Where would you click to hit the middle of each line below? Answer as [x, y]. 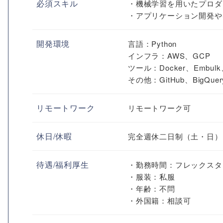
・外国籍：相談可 [160, 200]
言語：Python [153, 44]
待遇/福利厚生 [63, 165]
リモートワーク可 [160, 108]
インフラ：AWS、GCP [169, 56]
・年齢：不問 [152, 188]
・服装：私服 [152, 176]
